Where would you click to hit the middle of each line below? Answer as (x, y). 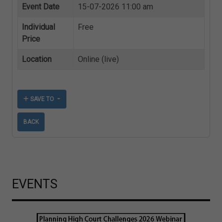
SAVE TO (42, 99)
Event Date (41, 7)
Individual (38, 27)
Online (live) (98, 59)
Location (37, 59)
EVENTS (35, 184)
